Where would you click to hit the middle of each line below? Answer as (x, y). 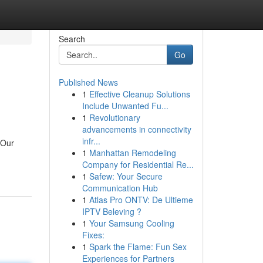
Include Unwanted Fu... (125, 106)
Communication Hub (120, 188)
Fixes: (93, 235)
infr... (91, 141)
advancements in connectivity (136, 129)
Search (72, 39)
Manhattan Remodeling (132, 153)
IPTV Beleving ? (112, 211)
